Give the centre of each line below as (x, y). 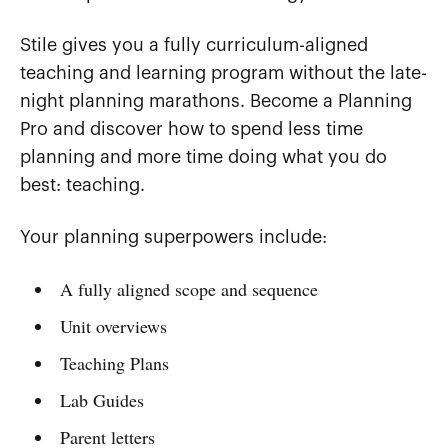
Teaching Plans (114, 362)
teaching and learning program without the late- (223, 72)
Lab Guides (101, 399)
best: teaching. (82, 184)
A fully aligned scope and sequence (188, 288)
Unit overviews (113, 325)
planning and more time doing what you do (203, 156)
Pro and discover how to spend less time (191, 128)
